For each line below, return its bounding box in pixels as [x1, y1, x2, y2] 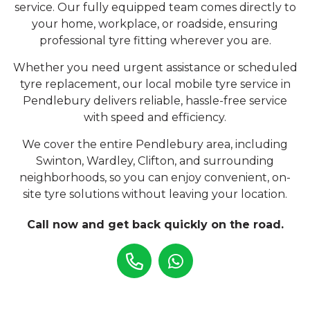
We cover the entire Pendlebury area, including [22, 138, 288, 151]
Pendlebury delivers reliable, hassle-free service [23, 94, 287, 107]
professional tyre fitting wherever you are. [39, 34, 271, 47]
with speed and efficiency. [84, 111, 226, 124]
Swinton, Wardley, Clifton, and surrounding [36, 154, 274, 167]
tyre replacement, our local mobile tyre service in [19, 77, 291, 91]
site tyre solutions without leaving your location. [23, 188, 287, 201]
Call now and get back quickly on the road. [26, 218, 284, 231]
